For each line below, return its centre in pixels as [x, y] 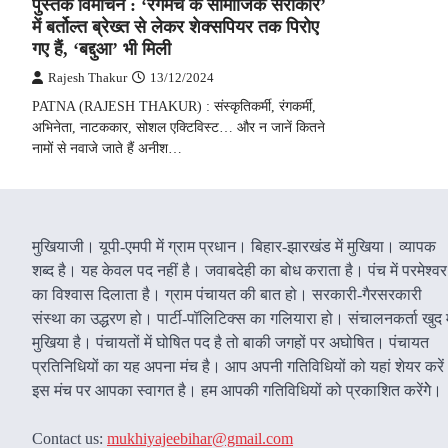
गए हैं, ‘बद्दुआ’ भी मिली [101, 48]
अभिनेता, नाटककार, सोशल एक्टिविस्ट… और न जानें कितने [178, 126]
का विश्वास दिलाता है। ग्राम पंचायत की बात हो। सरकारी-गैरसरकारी [227, 294]
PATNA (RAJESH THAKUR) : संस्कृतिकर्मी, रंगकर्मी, [174, 105]
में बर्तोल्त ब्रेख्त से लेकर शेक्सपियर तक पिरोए [175, 26]
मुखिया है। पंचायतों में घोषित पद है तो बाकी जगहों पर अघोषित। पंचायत [230, 342]
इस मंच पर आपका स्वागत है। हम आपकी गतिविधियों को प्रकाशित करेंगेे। [237, 390]
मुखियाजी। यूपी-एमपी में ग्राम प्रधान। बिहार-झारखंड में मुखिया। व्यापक [234, 246]
